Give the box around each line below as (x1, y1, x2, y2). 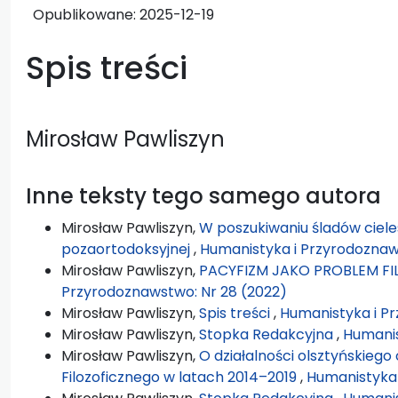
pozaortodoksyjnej (61, 238, 194, 259)
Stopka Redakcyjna (199, 323, 337, 345)
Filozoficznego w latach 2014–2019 (61, 366, 300, 387)
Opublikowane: (33, 4, 139, 25)
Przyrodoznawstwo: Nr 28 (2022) (61, 281, 287, 302)
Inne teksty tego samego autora (26, 180, 381, 211)
